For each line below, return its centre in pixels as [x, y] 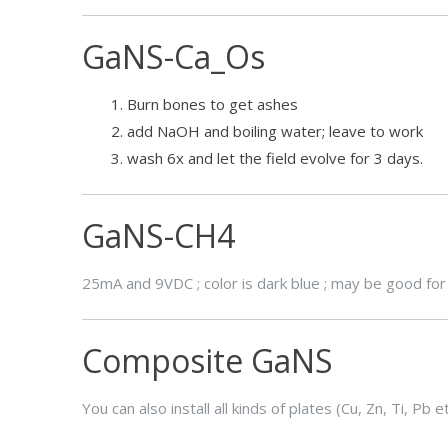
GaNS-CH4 [158, 235]
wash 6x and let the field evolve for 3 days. [275, 157]
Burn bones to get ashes [212, 103]
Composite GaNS [207, 360]
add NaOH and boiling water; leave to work [275, 130]
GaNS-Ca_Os [173, 56]
